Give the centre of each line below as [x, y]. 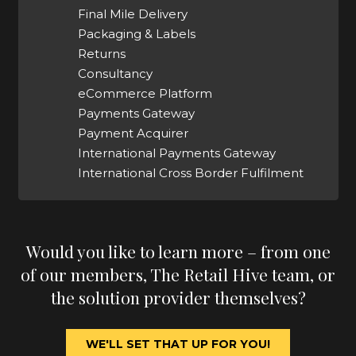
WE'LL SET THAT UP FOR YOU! [178, 344]
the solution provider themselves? [178, 298]
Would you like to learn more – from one [178, 252]
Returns [101, 53]
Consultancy [115, 73]
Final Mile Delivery [132, 14]
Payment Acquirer [133, 133]
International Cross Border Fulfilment [190, 172]
